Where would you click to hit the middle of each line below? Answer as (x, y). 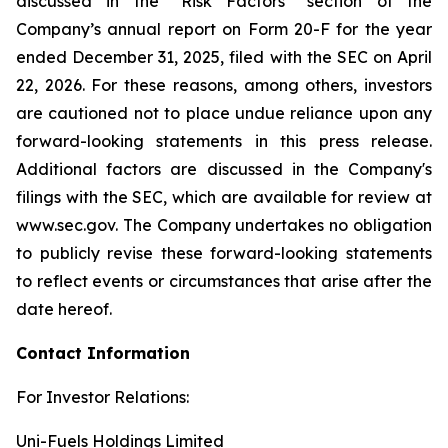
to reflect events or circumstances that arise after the (224, 280)
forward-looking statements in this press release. (224, 140)
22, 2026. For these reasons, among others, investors (224, 84)
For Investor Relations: (102, 396)
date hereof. (64, 308)
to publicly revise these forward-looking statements (224, 252)
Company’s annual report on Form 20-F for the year (224, 28)
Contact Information (103, 352)
